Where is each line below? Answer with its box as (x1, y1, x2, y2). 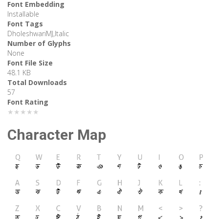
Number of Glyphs (7, 39, 71, 48)
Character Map (7, 126, 106, 144)
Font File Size (7, 58, 53, 68)
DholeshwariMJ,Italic (7, 29, 69, 39)
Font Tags (7, 19, 43, 29)
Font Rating (7, 97, 48, 107)
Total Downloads (7, 78, 67, 88)
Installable (7, 9, 39, 19)
